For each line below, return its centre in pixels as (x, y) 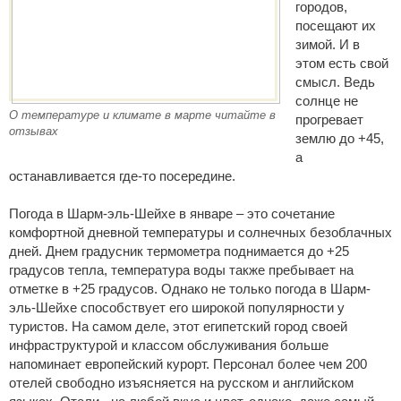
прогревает (329, 119)
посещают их (336, 26)
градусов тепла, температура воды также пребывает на (181, 270)
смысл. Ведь (335, 82)
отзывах (34, 131)
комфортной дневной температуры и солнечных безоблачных (200, 232)
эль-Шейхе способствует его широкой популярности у (177, 307)
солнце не (327, 101)
